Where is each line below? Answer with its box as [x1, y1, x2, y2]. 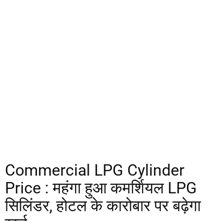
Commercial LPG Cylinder [5, 161, 184, 180]
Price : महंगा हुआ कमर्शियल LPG [5, 179, 197, 197]
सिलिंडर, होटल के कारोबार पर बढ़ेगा [5, 196, 201, 215]
